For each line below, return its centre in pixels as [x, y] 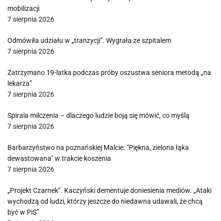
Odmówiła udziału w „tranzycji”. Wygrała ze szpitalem [89, 40]
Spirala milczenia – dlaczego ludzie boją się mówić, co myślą [98, 115]
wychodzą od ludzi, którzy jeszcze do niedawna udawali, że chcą [105, 201]
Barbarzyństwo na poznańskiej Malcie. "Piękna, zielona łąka [98, 147]
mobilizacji [23, 8]
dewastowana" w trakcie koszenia [59, 158]
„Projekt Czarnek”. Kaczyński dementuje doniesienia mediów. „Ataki [110, 190]
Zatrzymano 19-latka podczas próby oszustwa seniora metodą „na [109, 73]
